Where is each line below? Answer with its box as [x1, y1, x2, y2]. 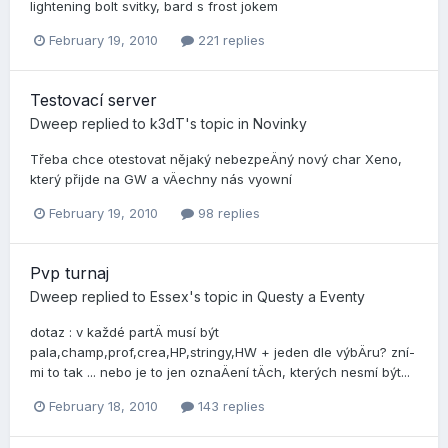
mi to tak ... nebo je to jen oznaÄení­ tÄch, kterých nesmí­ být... [30, 363, 410, 380]
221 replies [194, 31, 265, 48]
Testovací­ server [30, 89, 157, 110]
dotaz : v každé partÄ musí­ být [30, 323, 219, 340]
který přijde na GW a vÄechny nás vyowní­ [30, 170, 292, 187]
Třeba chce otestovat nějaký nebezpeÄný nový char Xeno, [30, 150, 402, 167]
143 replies [194, 397, 265, 414]
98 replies [194, 204, 260, 221]
